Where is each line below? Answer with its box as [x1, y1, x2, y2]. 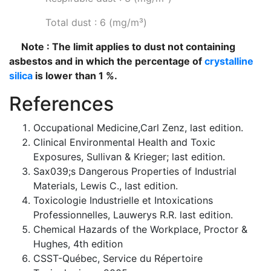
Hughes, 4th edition [33, 238, 123, 250]
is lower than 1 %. [33, 70, 117, 82]
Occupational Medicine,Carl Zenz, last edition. [33, 122, 243, 134]
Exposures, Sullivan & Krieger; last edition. [33, 151, 225, 163]
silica [9, 70, 33, 82]
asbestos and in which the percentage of [9, 55, 204, 67]
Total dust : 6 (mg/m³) [45, 16, 147, 28]
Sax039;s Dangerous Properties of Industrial [33, 165, 237, 177]
